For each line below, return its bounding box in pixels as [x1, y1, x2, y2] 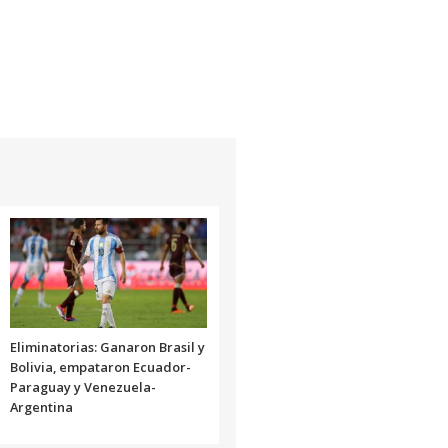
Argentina [9, 398, 73, 417]
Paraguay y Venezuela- [9, 378, 156, 397]
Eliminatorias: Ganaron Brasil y [9, 338, 205, 357]
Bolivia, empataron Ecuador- [9, 358, 191, 377]
